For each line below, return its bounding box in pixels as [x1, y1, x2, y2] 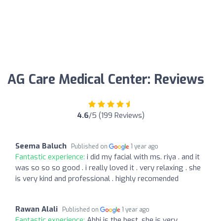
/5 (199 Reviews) [88, 110, 145, 120]
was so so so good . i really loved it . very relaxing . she [15, 162, 201, 173]
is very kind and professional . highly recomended [15, 173, 179, 184]
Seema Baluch [15, 141, 67, 151]
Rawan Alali [15, 204, 58, 214]
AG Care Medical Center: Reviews [7, 71, 204, 88]
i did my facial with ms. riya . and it [87, 151, 200, 162]
